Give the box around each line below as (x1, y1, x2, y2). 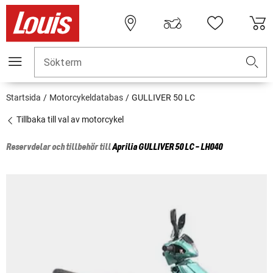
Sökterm (44, 57, 82, 69)
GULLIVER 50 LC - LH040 (138, 143, 222, 153)
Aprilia (112, 143, 137, 153)
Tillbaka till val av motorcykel (15, 115, 124, 125)
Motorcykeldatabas (49, 93, 123, 103)
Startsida (6, 93, 41, 103)
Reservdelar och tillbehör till (6, 143, 112, 153)
